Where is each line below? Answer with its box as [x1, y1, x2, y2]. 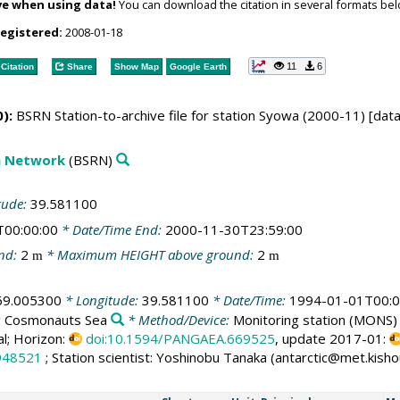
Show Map [113, 61, 159, 71]
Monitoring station [232, 310, 346, 329]
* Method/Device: [123, 310, 233, 329]
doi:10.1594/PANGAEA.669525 [85, 329, 275, 347]
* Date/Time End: [57, 220, 165, 238]
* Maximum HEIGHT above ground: [42, 246, 257, 263]
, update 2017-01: [274, 329, 389, 347]
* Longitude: [61, 290, 142, 309]
